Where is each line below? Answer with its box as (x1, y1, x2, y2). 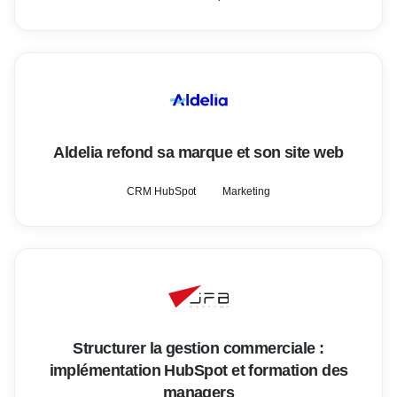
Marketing (222, 185, 270, 198)
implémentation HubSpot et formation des (49, 362, 348, 379)
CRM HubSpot (127, 185, 197, 198)
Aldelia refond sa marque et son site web (53, 144, 344, 161)
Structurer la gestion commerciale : (73, 339, 324, 357)
